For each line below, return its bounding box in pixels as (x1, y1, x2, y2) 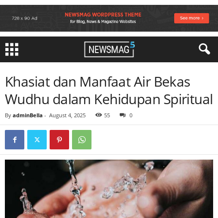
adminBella (13, 111, 43, 119)
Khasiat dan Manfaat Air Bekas (5, 72, 190, 91)
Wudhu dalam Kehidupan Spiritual (5, 90, 213, 108)
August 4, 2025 (49, 111, 86, 119)
